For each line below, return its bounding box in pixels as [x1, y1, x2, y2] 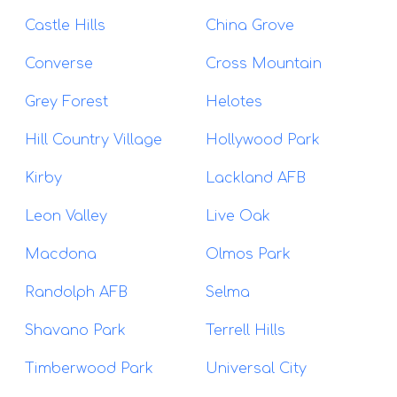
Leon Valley [25, 207, 107, 224]
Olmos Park [206, 245, 291, 262]
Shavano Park [25, 322, 126, 339]
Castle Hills [25, 17, 105, 34]
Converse [25, 55, 93, 72]
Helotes [206, 93, 262, 110]
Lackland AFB [206, 169, 306, 186]
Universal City [206, 360, 307, 377]
